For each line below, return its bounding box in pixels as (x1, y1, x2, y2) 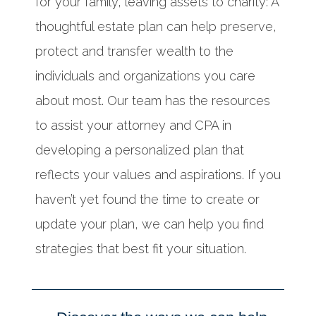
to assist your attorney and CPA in (35, 118, 231, 133)
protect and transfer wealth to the (35, 44, 233, 59)
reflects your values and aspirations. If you (35, 167, 281, 182)
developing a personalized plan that (35, 142, 244, 157)
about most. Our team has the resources (35, 93, 270, 108)
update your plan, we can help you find (35, 217, 264, 231)
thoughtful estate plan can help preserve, (35, 19, 276, 34)
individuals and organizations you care (35, 68, 255, 83)
